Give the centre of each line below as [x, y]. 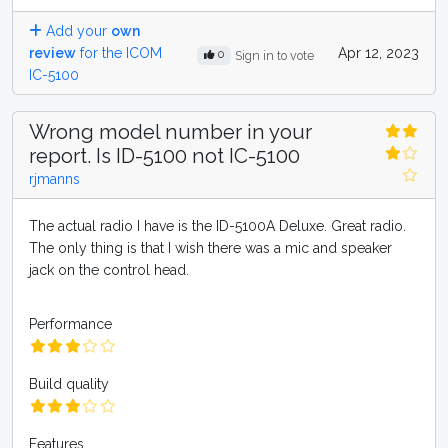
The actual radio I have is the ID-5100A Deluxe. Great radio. [217, 226]
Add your [76, 31]
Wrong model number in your [170, 132]
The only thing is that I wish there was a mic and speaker [210, 248]
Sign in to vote [274, 55]
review [52, 53]
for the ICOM [119, 53]
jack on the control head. [109, 270]
